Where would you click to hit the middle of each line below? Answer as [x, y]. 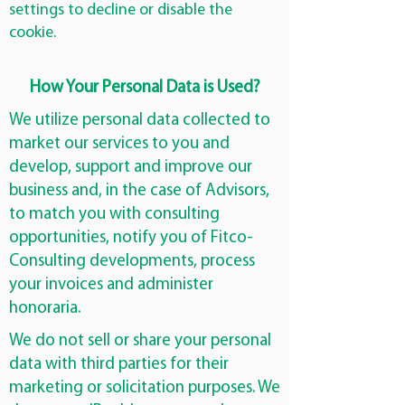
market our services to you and [119, 144]
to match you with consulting [114, 215]
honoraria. [45, 309]
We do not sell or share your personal [140, 341]
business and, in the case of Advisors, [139, 191]
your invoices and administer [111, 285]
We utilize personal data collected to [140, 121]
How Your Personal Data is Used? [145, 88]
